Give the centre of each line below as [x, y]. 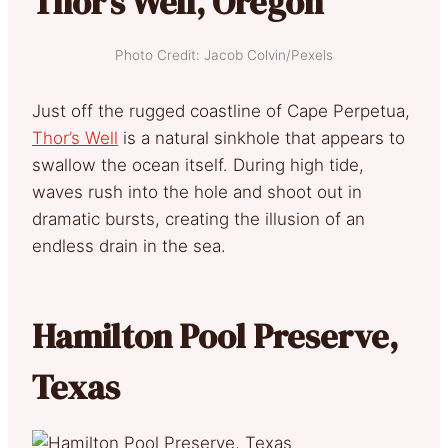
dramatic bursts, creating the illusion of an [198, 218]
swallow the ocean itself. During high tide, [198, 164]
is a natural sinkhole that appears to [261, 137]
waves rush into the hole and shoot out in [197, 191]
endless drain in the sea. [129, 245]
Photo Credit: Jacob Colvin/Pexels [224, 54]
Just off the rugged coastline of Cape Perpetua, [221, 110]
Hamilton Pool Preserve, [215, 335]
